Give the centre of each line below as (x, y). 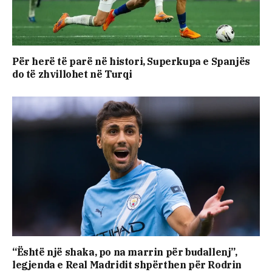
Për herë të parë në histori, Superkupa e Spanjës (131, 62)
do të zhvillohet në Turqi (73, 74)
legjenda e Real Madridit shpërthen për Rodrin (127, 264)
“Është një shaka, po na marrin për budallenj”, (125, 252)
